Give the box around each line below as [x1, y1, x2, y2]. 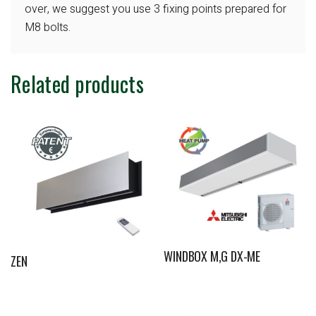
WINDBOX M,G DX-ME [164, 246, 260, 265]
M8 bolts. [25, 19, 71, 37]
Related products [11, 67, 144, 99]
